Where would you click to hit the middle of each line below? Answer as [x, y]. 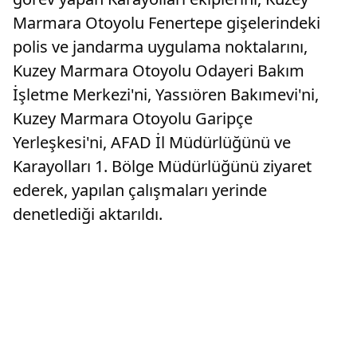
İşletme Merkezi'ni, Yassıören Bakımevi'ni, [166, 95]
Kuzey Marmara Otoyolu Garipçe [133, 119]
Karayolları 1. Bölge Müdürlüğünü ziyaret [162, 167]
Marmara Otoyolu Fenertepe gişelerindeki [167, 23]
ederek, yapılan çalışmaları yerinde [140, 190]
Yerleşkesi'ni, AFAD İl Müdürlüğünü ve [152, 143]
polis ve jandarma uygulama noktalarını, [160, 47]
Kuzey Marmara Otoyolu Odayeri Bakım [159, 71]
